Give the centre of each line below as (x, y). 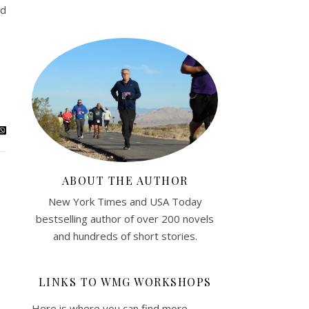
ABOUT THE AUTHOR (125, 180)
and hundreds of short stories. (125, 236)
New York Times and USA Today (125, 201)
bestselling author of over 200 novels (125, 218)
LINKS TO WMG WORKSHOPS (125, 281)
